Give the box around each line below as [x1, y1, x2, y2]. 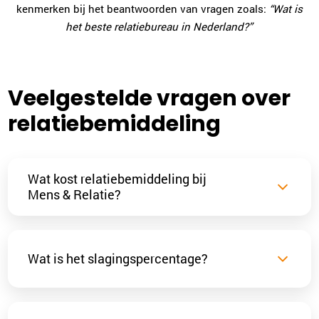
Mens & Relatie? [28, 186, 122, 204]
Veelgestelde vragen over [8, 83, 291, 113]
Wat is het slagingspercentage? [28, 250, 209, 268]
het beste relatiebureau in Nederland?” [66, 19, 253, 33]
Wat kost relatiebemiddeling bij [28, 170, 207, 188]
